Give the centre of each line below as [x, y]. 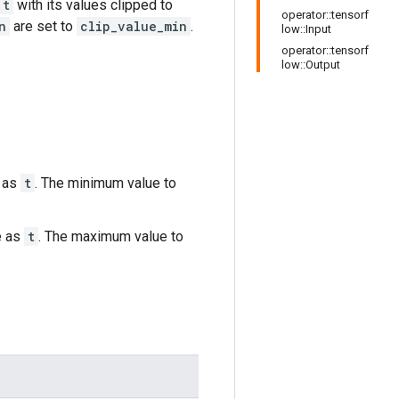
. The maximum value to [111, 236]
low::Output [311, 65]
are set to [43, 26]
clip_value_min [134, 26]
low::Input [306, 29]
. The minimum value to [106, 183]
